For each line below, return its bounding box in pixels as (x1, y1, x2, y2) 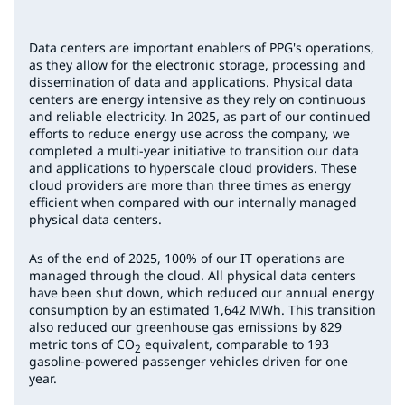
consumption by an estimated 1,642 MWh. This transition (29, 300, 376, 318)
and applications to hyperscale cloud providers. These (29, 158, 357, 176)
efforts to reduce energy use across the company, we (29, 124, 350, 142)
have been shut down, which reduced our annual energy (29, 283, 374, 301)
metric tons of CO (29, 334, 135, 353)
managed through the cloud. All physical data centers (29, 266, 356, 284)
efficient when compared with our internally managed (29, 193, 357, 211)
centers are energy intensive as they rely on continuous (29, 89, 366, 108)
